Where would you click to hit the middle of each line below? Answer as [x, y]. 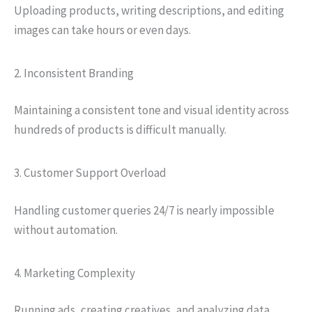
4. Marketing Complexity [75, 273]
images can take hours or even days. [102, 30]
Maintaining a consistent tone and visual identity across [151, 110]
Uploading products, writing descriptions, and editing [149, 10]
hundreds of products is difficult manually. [120, 130]
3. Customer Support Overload [90, 173]
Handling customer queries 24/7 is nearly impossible [144, 210]
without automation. [66, 229]
